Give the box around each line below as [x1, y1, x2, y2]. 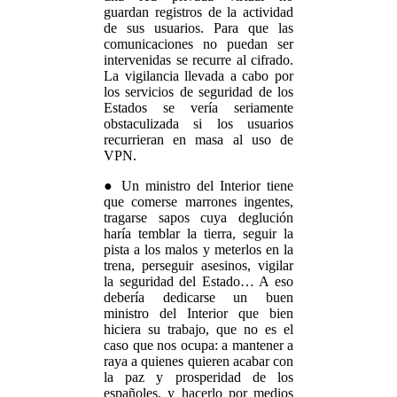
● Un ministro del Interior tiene [104, 178, 293, 193]
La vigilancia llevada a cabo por [104, 68, 293, 83]
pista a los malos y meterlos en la [104, 242, 293, 257]
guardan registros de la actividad [104, 4, 293, 19]
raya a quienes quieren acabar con [104, 354, 293, 369]
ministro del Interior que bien [104, 306, 293, 321]
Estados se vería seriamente [104, 100, 293, 115]
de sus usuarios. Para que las [104, 20, 293, 35]
